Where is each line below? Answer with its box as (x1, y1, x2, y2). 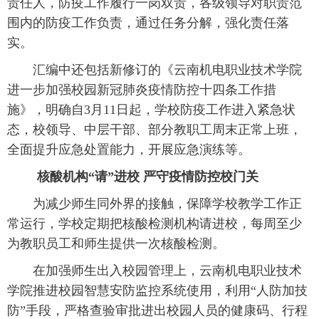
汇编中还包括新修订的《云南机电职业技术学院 (7, 63, 302, 77)
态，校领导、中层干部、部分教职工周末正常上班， (7, 122, 302, 137)
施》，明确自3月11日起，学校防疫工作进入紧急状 (7, 103, 296, 117)
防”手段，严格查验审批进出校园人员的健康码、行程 (7, 303, 308, 318)
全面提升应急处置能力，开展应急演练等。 (7, 142, 251, 157)
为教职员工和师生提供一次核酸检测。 (7, 236, 225, 251)
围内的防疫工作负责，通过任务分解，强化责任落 (7, 16, 289, 30)
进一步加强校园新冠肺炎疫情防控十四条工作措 (7, 83, 276, 97)
